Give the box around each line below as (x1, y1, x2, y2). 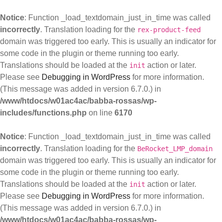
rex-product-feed (137, 26, 201, 34)
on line (87, 109, 114, 117)
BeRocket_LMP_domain (137, 145, 213, 153)
